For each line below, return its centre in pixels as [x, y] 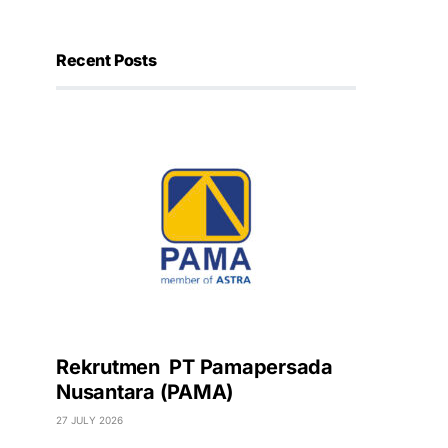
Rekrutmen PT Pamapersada [194, 367]
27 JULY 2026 [89, 420]
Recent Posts [106, 60]
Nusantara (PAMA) [145, 392]
